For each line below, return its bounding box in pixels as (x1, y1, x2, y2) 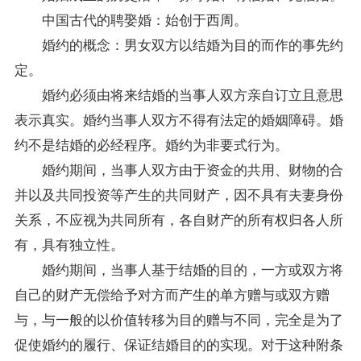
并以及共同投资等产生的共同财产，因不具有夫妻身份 (14, 183, 343, 204)
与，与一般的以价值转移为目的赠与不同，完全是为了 (14, 308, 343, 329)
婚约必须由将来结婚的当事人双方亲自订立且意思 (14, 83, 343, 104)
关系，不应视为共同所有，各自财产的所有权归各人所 (14, 208, 343, 229)
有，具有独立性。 (14, 233, 124, 254)
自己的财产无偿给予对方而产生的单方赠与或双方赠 (14, 283, 330, 304)
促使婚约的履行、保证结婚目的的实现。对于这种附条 (14, 333, 343, 354)
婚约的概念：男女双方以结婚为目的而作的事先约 (14, 33, 343, 54)
